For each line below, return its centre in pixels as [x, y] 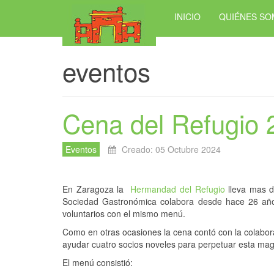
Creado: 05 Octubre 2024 [171, 149]
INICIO [187, 17]
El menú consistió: [98, 262]
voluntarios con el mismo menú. [124, 213]
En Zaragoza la [97, 189]
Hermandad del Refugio [178, 189]
